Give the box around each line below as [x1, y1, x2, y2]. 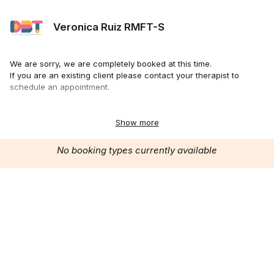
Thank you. [10, 105, 53, 115]
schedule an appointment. [10, 82, 109, 92]
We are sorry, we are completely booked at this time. [10, 59, 212, 68]
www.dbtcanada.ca [10, 117, 84, 127]
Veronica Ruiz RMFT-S [53, 20, 165, 33]
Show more [115, 117, 159, 127]
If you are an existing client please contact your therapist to [10, 70, 239, 80]
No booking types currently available [57, 144, 217, 156]
